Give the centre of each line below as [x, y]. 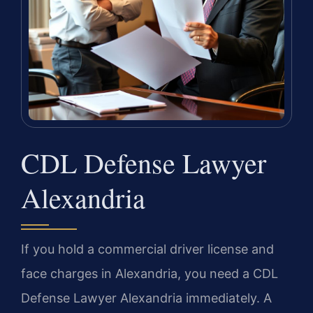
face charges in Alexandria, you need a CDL [150, 274]
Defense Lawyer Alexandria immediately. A [146, 298]
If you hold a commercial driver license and [147, 249]
